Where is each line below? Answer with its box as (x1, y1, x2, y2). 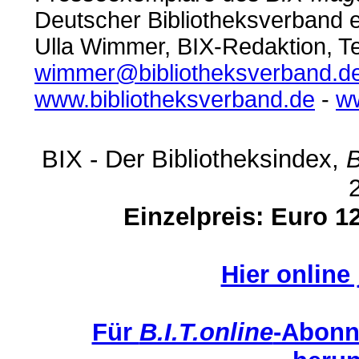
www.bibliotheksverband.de (34, 86, 315, 112)
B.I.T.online (139, 317, 273, 346)
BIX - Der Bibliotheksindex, (41, 144, 346, 173)
